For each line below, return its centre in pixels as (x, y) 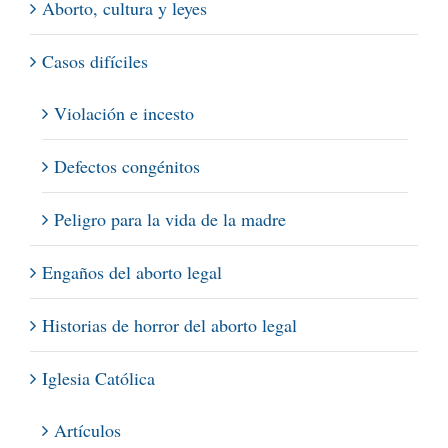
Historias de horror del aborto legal (169, 324)
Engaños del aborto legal (132, 271)
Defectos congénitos (127, 165)
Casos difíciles (95, 60)
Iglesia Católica (98, 377)
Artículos (87, 429)
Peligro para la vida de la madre (170, 218)
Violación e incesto (124, 112)
